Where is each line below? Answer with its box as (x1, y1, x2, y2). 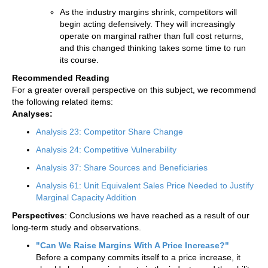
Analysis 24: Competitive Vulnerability (36, 144, 176, 154)
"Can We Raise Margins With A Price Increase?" (36, 240, 229, 250)
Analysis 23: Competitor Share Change (36, 126, 183, 136)
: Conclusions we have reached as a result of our (65, 210, 249, 220)
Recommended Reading (12, 72, 109, 83)
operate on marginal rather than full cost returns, (60, 31, 243, 41)
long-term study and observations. (12, 222, 141, 232)
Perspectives (12, 210, 65, 220)
